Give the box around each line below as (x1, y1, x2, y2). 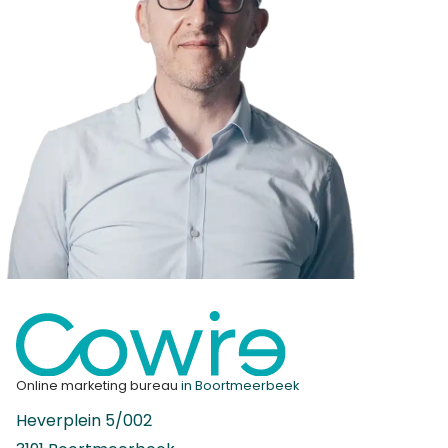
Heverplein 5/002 (16, 408, 152, 432)
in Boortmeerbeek (178, 376, 299, 394)
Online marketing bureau (16, 376, 178, 394)
